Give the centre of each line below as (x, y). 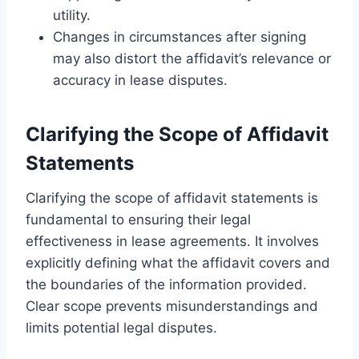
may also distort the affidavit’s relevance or (192, 58)
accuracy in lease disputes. (140, 80)
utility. (72, 15)
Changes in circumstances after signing (179, 36)
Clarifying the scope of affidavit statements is (172, 198)
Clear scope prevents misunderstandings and (172, 306)
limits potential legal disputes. (121, 327)
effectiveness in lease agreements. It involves (172, 241)
